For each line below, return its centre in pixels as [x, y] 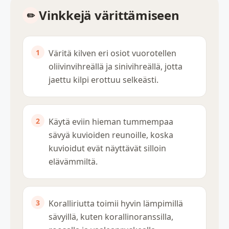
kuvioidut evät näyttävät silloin [107, 148]
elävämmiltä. [73, 162]
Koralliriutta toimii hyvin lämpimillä [116, 204]
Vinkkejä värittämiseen [109, 15]
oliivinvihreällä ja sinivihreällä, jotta [116, 67]
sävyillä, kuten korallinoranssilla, [111, 217]
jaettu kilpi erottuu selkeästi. [104, 80]
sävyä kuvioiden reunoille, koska [111, 135]
